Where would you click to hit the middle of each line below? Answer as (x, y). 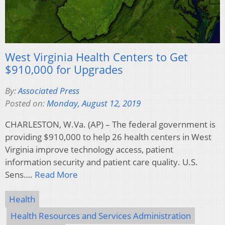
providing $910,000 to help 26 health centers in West (108, 137)
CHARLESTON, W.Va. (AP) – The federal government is (110, 125)
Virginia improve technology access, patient (89, 150)
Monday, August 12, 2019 (94, 103)
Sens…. (20, 175)
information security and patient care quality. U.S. (101, 162)
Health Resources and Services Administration (101, 216)
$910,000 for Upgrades (64, 70)
